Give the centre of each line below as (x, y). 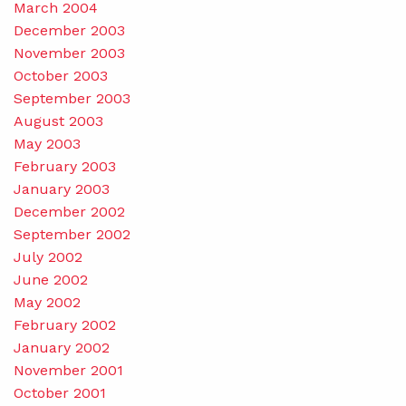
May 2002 (47, 302)
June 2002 (51, 279)
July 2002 (48, 256)
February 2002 (65, 324)
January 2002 (62, 347)
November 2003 (69, 53)
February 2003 (65, 166)
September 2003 (72, 98)
